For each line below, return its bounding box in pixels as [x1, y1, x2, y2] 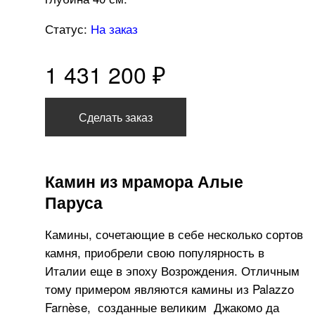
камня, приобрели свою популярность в [45, 243, 264, 262]
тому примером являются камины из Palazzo [45, 280, 294, 298]
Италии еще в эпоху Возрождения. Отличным [45, 262, 300, 280]
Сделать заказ [79, 109, 153, 126]
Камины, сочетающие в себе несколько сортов [45, 225, 303, 243]
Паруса [45, 191, 103, 214]
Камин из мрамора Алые [45, 169, 243, 193]
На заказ [91, 20, 138, 37]
